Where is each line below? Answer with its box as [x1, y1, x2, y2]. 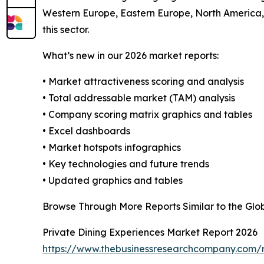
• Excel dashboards [42, 125, 130, 137]
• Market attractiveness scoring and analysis [42, 75, 244, 88]
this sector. [42, 24, 89, 36]
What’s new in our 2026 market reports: [42, 49, 219, 62]
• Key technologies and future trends [42, 158, 209, 170]
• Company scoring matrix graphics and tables [42, 108, 252, 121]
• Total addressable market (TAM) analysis [42, 92, 235, 104]
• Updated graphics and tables [42, 174, 183, 187]
